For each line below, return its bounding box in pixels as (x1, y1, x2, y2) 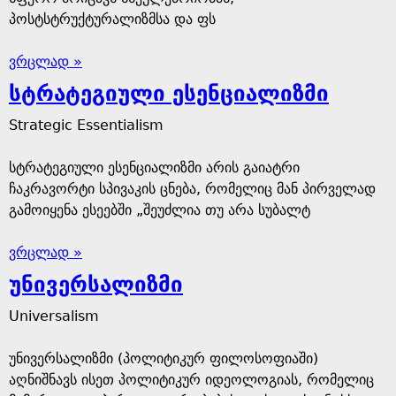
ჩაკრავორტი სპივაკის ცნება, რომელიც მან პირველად (9, 180, 376, 197)
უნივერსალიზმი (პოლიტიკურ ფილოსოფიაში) (9, 350, 318, 367)
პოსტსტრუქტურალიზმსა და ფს (9, 11, 216, 27)
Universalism (9, 308, 99, 324)
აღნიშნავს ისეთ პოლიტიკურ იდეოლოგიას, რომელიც (9, 371, 374, 388)
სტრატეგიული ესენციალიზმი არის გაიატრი (9, 159, 300, 176)
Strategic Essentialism (9, 117, 164, 133)
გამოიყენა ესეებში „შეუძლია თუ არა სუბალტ (9, 202, 310, 218)
